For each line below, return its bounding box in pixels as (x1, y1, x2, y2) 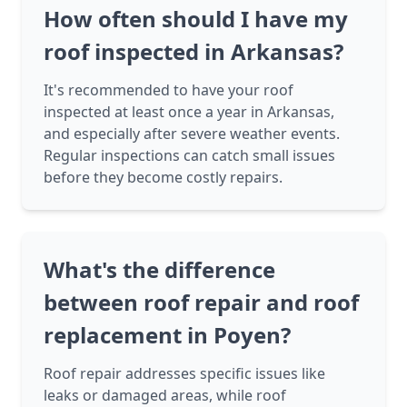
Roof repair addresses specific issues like (44, 363, 325, 384)
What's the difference (44, 254, 275, 285)
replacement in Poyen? (44, 320, 291, 351)
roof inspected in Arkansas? (44, 36, 343, 67)
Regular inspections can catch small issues (44, 145, 335, 166)
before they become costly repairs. (44, 167, 283, 188)
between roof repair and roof (44, 287, 359, 318)
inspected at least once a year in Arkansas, (44, 102, 334, 123)
